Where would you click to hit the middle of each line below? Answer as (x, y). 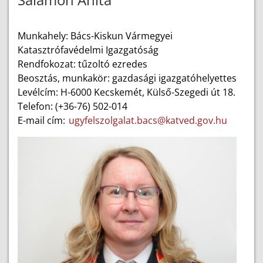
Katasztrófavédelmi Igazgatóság (88, 50)
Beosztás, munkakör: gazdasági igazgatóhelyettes (127, 78)
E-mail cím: (43, 120)
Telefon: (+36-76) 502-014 (73, 106)
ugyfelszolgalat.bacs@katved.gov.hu (148, 120)
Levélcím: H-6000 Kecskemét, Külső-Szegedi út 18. (127, 92)
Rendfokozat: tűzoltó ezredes (82, 64)
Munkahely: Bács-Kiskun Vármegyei (95, 36)
